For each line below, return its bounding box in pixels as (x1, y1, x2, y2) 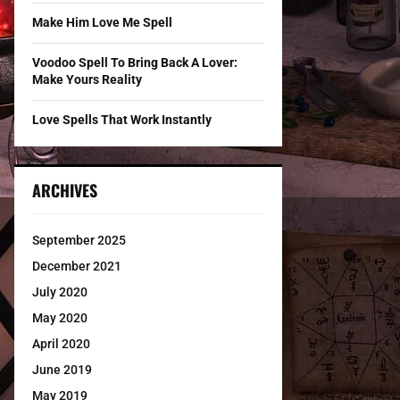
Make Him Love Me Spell (32, 15, 172, 29)
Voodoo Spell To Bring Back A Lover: (32, 55, 237, 70)
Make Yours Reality (32, 72, 142, 87)
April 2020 (32, 337, 90, 351)
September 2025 (32, 233, 126, 247)
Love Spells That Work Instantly (32, 112, 212, 127)
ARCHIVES (32, 179, 97, 202)
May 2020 (32, 311, 87, 325)
